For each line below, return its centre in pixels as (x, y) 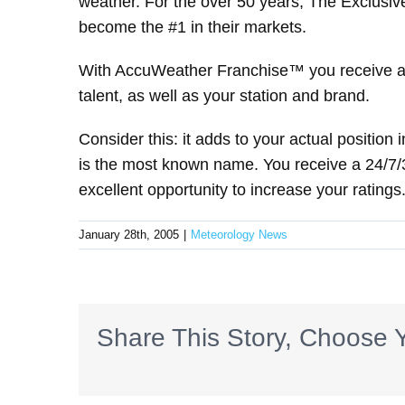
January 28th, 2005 (129, 235)
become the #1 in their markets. (193, 28)
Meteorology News (239, 235)
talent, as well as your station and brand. (224, 96)
